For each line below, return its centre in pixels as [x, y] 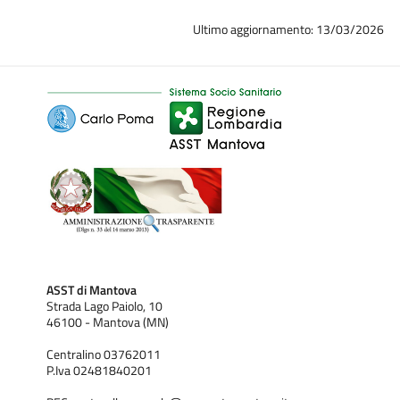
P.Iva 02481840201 [99, 370]
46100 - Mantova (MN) [108, 322]
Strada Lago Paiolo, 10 [104, 306]
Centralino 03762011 [104, 354]
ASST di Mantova [92, 290]
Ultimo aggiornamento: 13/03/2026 [289, 29]
